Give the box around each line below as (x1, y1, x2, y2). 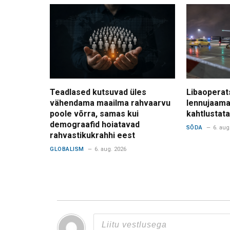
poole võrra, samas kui (50, 109, 139, 119)
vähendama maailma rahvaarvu (50, 98, 170, 108)
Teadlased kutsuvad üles (50, 87, 146, 98)
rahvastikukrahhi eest (50, 130, 135, 141)
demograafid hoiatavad (50, 120, 140, 130)
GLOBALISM (50, 146, 84, 153)
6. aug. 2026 (94, 146, 126, 153)
